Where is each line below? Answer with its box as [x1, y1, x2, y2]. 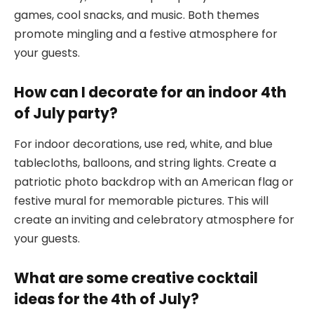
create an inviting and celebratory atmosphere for [14, 212, 294, 228]
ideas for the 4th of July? [14, 289, 199, 310]
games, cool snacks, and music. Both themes [14, 7, 259, 24]
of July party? [14, 103, 118, 124]
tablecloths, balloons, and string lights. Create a [14, 155, 276, 172]
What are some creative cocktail [14, 268, 258, 289]
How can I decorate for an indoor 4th [14, 82, 287, 103]
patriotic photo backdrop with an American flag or [14, 174, 294, 191]
